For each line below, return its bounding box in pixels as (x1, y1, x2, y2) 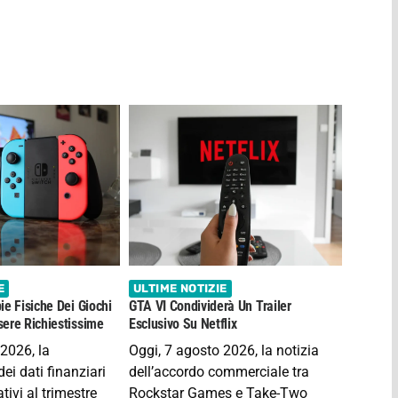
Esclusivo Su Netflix (128, 314, 237, 332)
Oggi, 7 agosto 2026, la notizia (128, 341, 319, 359)
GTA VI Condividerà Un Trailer (128, 297, 291, 314)
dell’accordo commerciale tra (128, 362, 309, 380)
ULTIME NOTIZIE (133, 282, 227, 296)
